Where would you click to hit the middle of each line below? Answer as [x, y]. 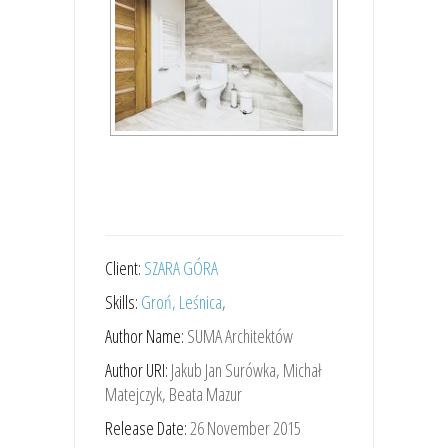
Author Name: [146, 335]
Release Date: [147, 427]
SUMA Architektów [240, 335]
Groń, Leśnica [181, 301]
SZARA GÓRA [181, 267]
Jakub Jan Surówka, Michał [246, 369]
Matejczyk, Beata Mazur [173, 393]
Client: [124, 267]
